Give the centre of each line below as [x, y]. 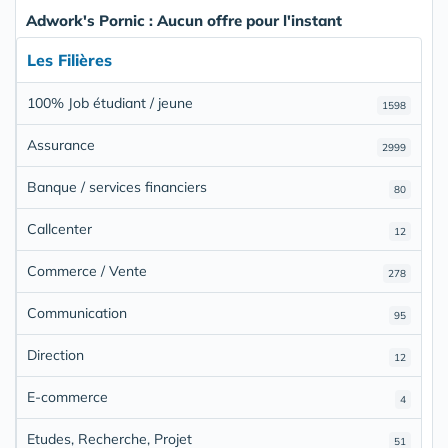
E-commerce [67, 396]
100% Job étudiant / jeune [110, 102]
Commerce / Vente [87, 270]
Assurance [61, 144]
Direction [55, 354]
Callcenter [59, 228]
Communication [77, 312]
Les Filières [69, 59]
